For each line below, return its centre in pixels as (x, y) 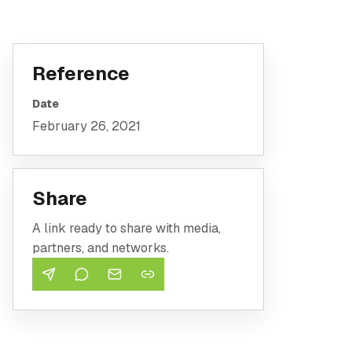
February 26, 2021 (86, 126)
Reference (81, 73)
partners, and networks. (101, 248)
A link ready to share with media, (126, 228)
